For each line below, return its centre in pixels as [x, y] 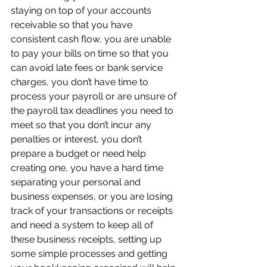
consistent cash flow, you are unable [92, 39]
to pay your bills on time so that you [91, 53]
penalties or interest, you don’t [77, 139]
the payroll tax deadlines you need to [93, 111]
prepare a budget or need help [80, 153]
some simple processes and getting [90, 254]
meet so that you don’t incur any [82, 125]
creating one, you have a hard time [88, 168]
